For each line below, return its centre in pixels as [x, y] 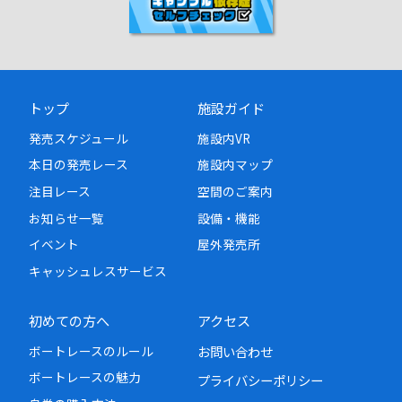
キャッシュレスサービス [98, 271]
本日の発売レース [79, 165]
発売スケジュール [79, 138]
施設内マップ [236, 165]
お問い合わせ [236, 352]
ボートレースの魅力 [85, 377]
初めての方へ [69, 321]
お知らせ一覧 [66, 218]
